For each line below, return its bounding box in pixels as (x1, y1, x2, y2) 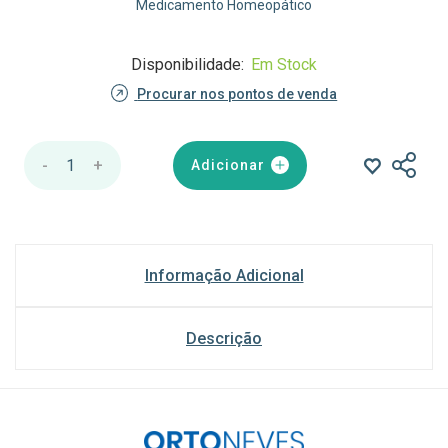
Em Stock (251, 54, 317, 74)
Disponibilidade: (131, 54, 248, 74)
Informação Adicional (144, 265, 304, 285)
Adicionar (191, 156, 266, 173)
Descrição (186, 328, 262, 348)
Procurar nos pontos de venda (137, 85, 338, 102)
